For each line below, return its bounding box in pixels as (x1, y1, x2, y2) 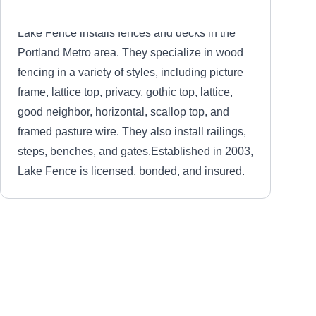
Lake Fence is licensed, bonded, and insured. (18, 165, 245, 177)
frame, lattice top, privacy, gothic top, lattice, (18, 86, 233, 98)
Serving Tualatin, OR (80, 269, 178, 280)
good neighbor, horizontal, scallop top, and (18, 106, 229, 118)
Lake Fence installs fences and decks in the (18, 27, 236, 39)
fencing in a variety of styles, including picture (18, 66, 243, 78)
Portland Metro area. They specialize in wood (18, 47, 243, 59)
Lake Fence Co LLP (80, 250, 197, 265)
